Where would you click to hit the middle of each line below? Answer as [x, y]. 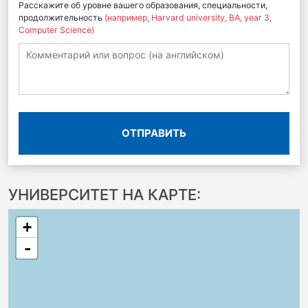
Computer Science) [56, 30]
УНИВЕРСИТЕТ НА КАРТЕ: [104, 195]
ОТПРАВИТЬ [154, 133]
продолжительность [62, 18]
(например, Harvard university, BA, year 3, [188, 18]
